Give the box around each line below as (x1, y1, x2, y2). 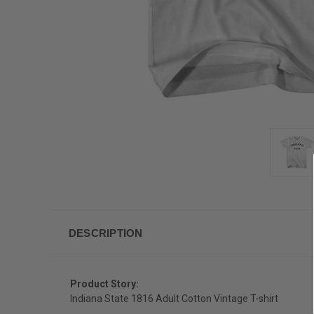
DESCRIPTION (68, 226, 143, 239)
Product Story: (70, 278, 139, 289)
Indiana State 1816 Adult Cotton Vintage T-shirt (70, 292, 278, 304)
